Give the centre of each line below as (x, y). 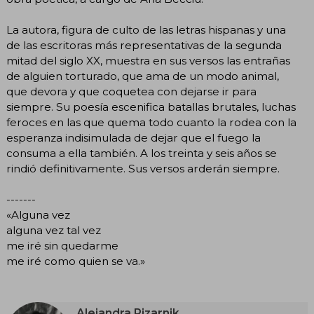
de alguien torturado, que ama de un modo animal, (143, 76)
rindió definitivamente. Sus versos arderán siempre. (143, 168)
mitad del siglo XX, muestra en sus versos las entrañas (148, 60)
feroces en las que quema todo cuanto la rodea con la (151, 122)
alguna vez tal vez (54, 230)
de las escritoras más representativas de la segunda (144, 45)
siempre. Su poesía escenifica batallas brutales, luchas (151, 107)
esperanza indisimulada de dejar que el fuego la (134, 137)
